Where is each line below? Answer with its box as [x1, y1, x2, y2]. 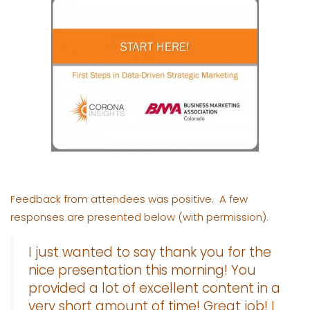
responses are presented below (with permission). [10, 209, 268, 224]
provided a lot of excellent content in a [28, 279, 280, 298]
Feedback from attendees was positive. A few [10, 191, 248, 206]
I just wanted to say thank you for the [28, 243, 271, 262]
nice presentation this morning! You [28, 261, 256, 280]
